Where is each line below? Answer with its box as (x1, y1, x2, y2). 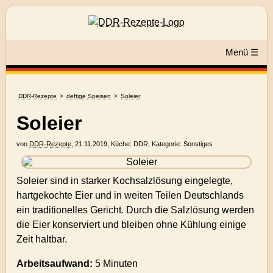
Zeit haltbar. (16, 234, 68, 245)
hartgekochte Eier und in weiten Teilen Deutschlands (16, 190, 244, 201)
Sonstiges (183, 140, 213, 148)
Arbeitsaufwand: (16, 258, 93, 269)
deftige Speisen (66, 93, 112, 99)
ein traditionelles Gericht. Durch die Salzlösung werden (16, 205, 255, 216)
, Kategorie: (148, 140, 184, 148)
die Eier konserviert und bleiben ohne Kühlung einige (16, 219, 247, 230)
